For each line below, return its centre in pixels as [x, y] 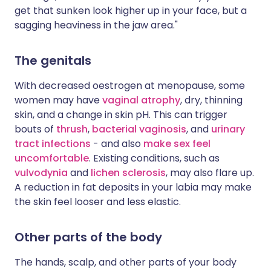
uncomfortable [52, 158]
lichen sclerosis [128, 173]
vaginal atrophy [141, 100]
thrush [72, 129]
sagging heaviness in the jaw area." [96, 25]
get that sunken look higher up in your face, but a [131, 11]
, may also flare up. [210, 173]
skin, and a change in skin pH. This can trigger [121, 115]
